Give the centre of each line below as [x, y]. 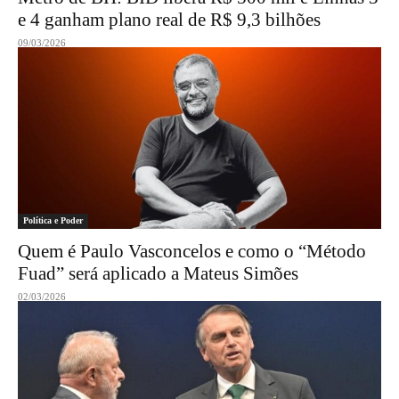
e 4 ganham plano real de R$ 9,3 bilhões [169, 20]
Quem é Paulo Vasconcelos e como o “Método [192, 251]
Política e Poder [53, 220]
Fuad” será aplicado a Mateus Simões [158, 273]
